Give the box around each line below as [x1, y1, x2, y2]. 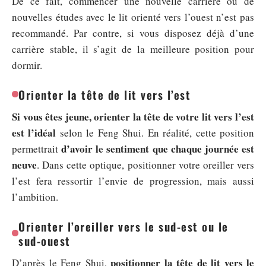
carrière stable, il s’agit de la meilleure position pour [12, 42, 254, 56]
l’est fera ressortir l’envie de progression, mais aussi [12, 173, 254, 188]
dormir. [12, 58, 42, 72]
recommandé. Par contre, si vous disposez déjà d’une [12, 26, 254, 40]
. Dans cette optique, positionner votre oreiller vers [37, 157, 254, 172]
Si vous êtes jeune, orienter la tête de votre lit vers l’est [12, 109, 254, 124]
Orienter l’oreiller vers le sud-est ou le [18, 217, 229, 235]
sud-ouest [18, 232, 71, 249]
